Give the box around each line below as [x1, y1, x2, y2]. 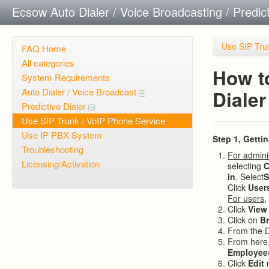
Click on [228, 214, 261, 226]
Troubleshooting [22, 143, 83, 156]
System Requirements [22, 71, 110, 83]
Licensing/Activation [22, 157, 100, 170]
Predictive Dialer [22, 100, 88, 112]
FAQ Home [22, 42, 66, 55]
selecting [228, 160, 264, 172]
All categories [22, 56, 74, 69]
